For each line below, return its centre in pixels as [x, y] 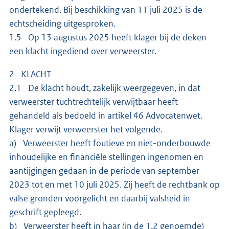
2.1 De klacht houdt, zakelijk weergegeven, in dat [105, 88]
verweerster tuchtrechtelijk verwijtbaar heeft [94, 102]
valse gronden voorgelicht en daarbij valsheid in [100, 199]
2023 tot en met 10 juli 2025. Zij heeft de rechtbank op [114, 185]
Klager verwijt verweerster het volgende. [87, 130]
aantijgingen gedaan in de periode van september [104, 171]
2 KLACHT [30, 74]
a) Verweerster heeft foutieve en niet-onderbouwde [110, 143]
